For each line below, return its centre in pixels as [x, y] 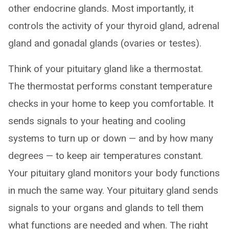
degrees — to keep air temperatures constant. [106, 156]
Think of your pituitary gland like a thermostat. [106, 69]
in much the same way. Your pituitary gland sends [113, 190]
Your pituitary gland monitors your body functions [114, 173]
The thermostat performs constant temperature [110, 86]
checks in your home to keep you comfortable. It [111, 104]
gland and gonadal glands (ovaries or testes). [105, 43]
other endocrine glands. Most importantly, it [101, 8]
